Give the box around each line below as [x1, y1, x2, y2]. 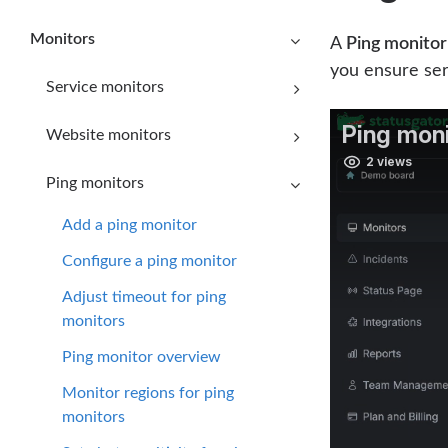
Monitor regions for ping [62, 384, 234, 401]
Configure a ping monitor [62, 252, 237, 269]
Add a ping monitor [62, 216, 197, 233]
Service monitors [46, 78, 164, 95]
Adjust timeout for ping [62, 288, 226, 305]
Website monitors [46, 126, 171, 143]
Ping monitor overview [62, 348, 221, 365]
